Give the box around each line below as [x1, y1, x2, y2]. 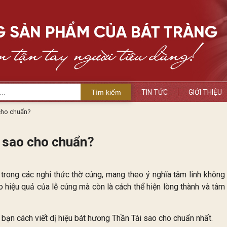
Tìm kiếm [91, 88, 121, 96]
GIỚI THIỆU [188, 88, 222, 96]
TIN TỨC [141, 88, 168, 96]
